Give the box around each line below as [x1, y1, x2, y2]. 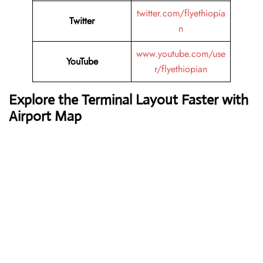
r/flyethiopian [154, 62, 207, 76]
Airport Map [9, 107, 82, 126]
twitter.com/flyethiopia [136, 6, 225, 21]
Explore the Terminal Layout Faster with [9, 91, 248, 109]
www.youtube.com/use [136, 47, 225, 61]
